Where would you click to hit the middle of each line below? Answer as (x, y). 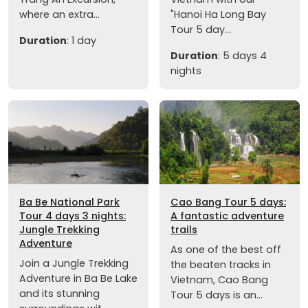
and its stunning (59, 294)
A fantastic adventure (227, 216)
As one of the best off (226, 250)
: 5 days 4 (242, 55)
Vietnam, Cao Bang (219, 280)
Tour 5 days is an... (217, 295)
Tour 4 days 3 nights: (73, 216)
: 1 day (81, 40)
